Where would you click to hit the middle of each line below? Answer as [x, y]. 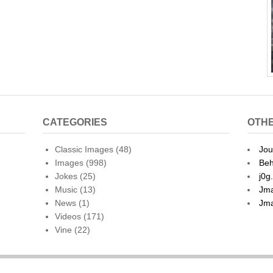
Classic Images [84, 149]
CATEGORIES [75, 122]
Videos [68, 216]
